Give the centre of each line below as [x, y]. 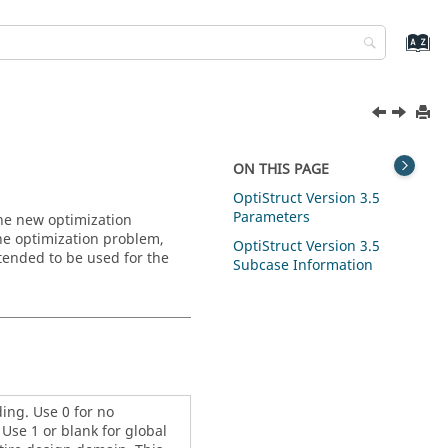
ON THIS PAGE [281, 169]
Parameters [272, 217]
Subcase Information [303, 265]
